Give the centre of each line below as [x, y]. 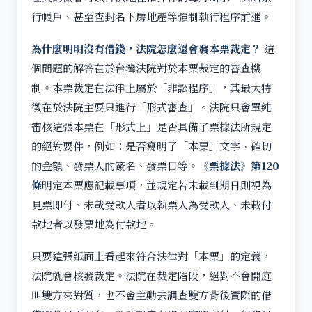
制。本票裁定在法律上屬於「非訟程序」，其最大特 [151, 87]
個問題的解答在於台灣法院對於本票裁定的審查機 [146, 68]
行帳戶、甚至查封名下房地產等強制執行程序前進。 [151, 16]
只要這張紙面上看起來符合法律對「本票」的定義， [151, 256]
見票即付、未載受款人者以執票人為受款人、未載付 [151, 204]
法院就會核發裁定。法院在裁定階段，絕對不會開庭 [151, 275]
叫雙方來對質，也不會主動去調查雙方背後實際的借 [151, 295]
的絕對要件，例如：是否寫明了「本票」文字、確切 [151, 146]
